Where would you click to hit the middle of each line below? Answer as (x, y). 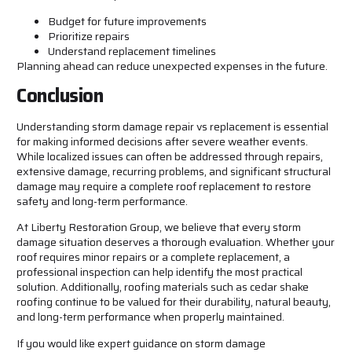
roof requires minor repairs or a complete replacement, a (153, 257)
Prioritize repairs (89, 36)
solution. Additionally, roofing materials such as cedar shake (163, 287)
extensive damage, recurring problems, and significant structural (174, 171)
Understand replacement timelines (132, 51)
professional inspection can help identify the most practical (159, 272)
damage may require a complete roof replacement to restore (164, 186)
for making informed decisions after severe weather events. (162, 141)
